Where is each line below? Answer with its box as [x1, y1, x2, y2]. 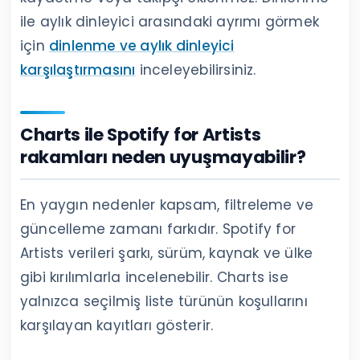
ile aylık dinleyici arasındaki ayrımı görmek [20, 11, 319, 31]
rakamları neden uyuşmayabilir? [20, 144, 306, 170]
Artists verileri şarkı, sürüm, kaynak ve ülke [20, 243, 313, 263]
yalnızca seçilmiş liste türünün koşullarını [20, 291, 308, 311]
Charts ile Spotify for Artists [20, 121, 261, 147]
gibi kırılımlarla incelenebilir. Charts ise [20, 267, 288, 287]
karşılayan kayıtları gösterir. [20, 315, 214, 335]
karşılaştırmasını [20, 59, 136, 80]
